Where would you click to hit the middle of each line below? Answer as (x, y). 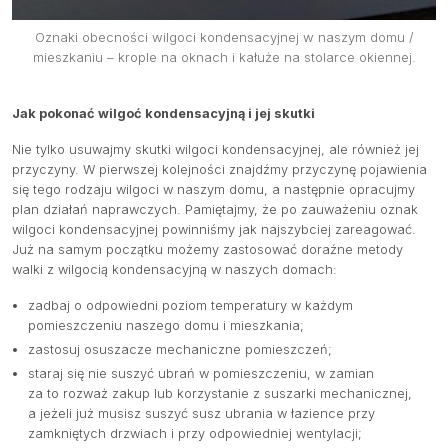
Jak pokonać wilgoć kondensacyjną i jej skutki (163, 114)
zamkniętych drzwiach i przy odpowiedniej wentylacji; (195, 434)
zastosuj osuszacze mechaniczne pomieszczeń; (180, 350)
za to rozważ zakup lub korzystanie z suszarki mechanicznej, (220, 394)
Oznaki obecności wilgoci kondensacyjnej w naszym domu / (224, 37)
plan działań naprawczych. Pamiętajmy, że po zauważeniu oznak (215, 210)
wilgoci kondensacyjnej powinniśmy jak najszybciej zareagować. (214, 230)
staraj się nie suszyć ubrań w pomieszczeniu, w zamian (201, 374)
